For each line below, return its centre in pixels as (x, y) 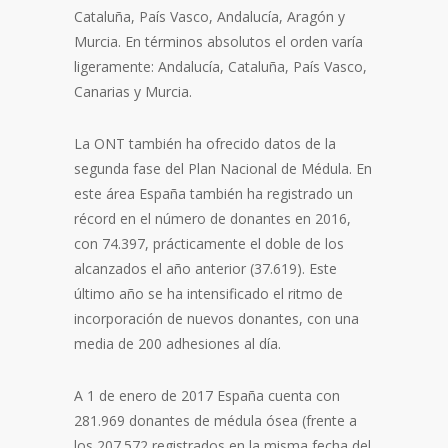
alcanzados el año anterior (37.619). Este (205, 268)
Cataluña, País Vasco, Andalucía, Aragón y (209, 16)
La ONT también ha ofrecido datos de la (205, 143)
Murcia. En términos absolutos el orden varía (218, 41)
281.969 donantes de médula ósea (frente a (215, 420)
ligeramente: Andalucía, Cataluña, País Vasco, (220, 66)
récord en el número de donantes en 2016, (212, 218)
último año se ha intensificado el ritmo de (208, 293)
